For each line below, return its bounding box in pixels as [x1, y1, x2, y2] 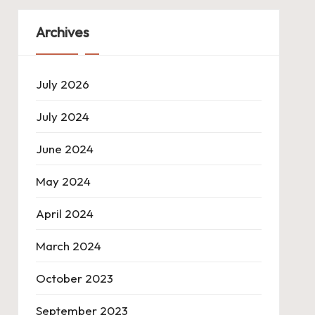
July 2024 [35, 109, 89, 124]
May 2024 [35, 174, 91, 188]
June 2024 [35, 141, 94, 156]
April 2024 [35, 206, 94, 221]
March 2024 [35, 238, 101, 253]
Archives [35, 23, 89, 41]
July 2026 [35, 77, 89, 91]
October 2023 [35, 271, 113, 285]
